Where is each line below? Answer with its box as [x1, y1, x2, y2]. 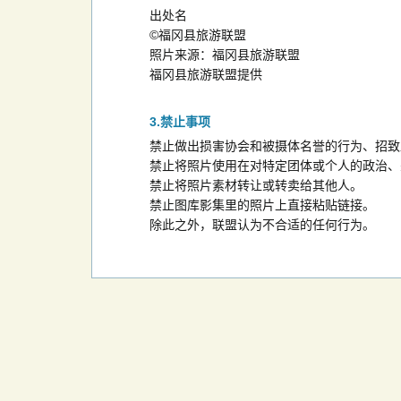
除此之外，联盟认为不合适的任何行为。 [149, 217, 375, 232]
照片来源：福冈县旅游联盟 [149, 47, 300, 62]
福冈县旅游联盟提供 [149, 66, 262, 81]
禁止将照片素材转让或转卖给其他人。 [149, 177, 363, 192]
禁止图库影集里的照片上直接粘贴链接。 [149, 197, 375, 212]
